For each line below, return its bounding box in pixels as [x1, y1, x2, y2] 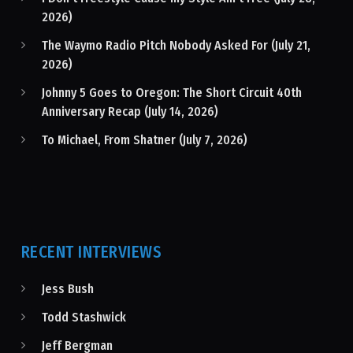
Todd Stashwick [41, 310, 126, 325]
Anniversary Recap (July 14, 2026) [41, 104, 218, 120]
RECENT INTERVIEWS [20, 242, 162, 263]
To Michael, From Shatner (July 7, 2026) [41, 132, 247, 148]
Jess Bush [41, 281, 94, 297]
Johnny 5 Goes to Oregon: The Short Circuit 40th [41, 85, 302, 101]
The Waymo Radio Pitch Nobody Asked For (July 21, [41, 38, 310, 54]
